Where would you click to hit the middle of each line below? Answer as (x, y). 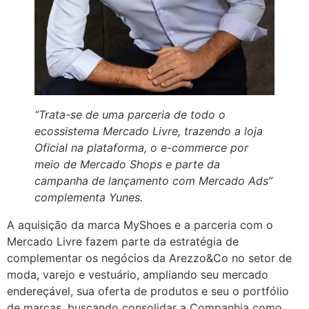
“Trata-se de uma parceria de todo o (130, 115)
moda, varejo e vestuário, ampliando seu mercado (138, 275)
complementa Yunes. (89, 198)
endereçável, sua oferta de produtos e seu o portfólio (148, 291)
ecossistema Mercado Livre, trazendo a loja (149, 131)
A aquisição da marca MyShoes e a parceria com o (140, 225)
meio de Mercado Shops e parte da (127, 165)
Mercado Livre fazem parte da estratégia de (123, 242)
